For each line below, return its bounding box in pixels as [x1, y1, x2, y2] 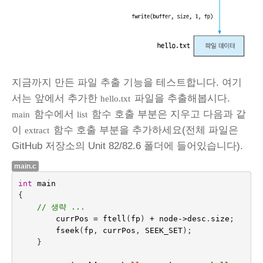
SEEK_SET [144, 225, 183, 235]
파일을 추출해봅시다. [131, 93, 230, 104]
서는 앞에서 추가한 [12, 93, 100, 104]
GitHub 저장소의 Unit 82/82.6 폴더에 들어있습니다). [12, 140, 243, 152]
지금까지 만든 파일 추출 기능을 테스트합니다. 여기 [12, 77, 242, 89]
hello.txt [100, 93, 130, 104]
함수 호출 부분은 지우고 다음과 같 [89, 109, 246, 120]
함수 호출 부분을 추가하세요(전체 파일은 [50, 124, 238, 136]
